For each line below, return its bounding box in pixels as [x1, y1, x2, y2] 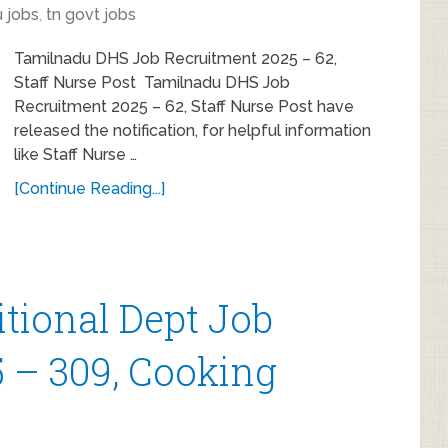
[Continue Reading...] [14, 179, 165, 198]
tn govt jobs [46, 5, 136, 24]
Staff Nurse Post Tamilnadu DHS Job [14, 73, 290, 92]
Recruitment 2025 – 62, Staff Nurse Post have [14, 97, 354, 116]
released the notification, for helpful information [14, 121, 371, 140]
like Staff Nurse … [14, 145, 137, 164]
